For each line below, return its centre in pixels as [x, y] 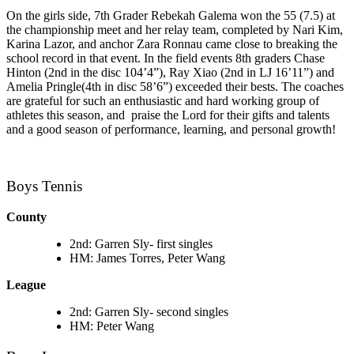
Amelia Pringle [44, 86]
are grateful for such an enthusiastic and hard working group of [163, 100]
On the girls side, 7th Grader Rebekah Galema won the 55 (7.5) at [171, 15]
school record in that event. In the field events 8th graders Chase [166, 58]
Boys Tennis [44, 186]
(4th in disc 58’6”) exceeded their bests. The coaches [213, 86]
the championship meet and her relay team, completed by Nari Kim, [175, 29]
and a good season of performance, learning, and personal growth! [171, 129]
